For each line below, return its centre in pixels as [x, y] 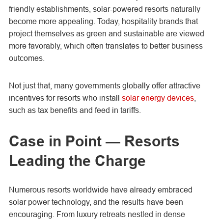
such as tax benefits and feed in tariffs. [75, 110]
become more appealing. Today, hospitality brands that [103, 21]
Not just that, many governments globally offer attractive [104, 85]
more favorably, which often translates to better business [106, 46]
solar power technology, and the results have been [96, 202]
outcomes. [27, 58]
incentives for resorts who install [65, 98]
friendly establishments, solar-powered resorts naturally [104, 9]
